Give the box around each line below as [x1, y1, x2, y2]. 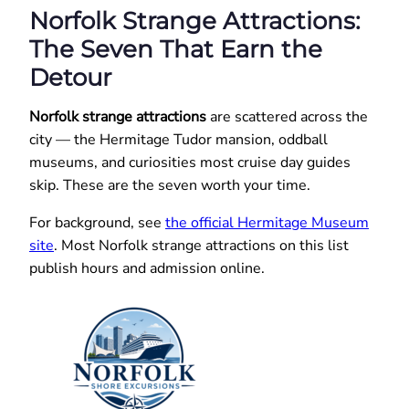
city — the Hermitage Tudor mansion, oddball [29, 129, 328, 150]
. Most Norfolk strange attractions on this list [54, 235, 349, 256]
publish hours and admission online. [29, 257, 265, 278]
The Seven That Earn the [29, 33, 322, 64]
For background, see [29, 212, 165, 233]
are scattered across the [206, 106, 368, 127]
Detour [29, 61, 111, 92]
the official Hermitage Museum [165, 212, 369, 233]
